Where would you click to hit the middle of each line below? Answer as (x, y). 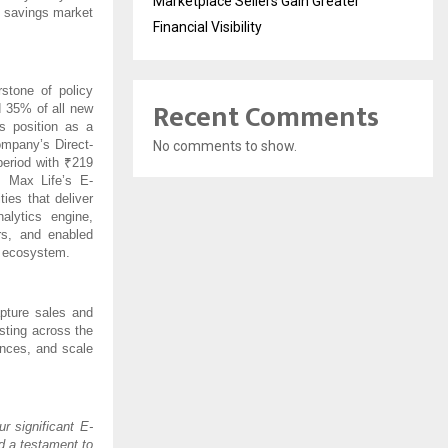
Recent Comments (266, 117)
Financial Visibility (207, 26)
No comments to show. (225, 145)
